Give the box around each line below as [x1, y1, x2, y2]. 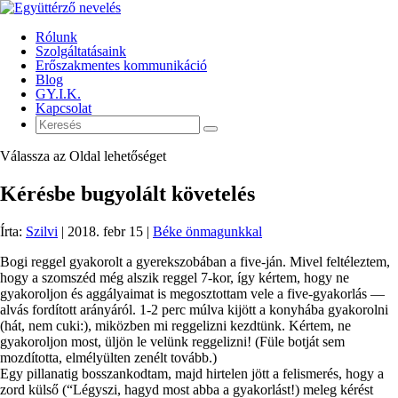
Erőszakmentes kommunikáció [36, 58, 207, 73]
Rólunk [36, 29, 77, 44]
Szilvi [26, 223, 58, 239]
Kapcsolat [36, 100, 92, 115]
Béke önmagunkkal [153, 223, 262, 239]
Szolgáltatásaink [36, 44, 126, 59]
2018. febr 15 [68, 223, 143, 239]
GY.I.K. [36, 86, 81, 101]
